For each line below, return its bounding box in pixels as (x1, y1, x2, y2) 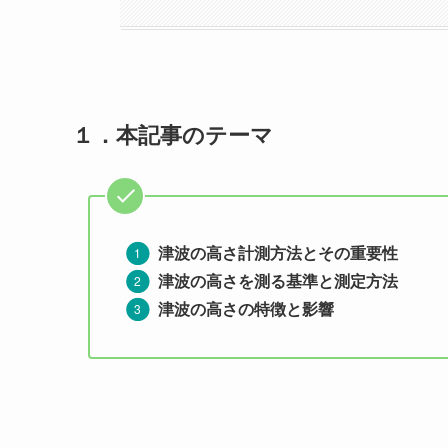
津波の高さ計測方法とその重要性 (158, 241, 398, 265)
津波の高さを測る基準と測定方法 (158, 269, 398, 293)
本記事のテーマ (116, 118, 273, 151)
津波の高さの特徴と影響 (158, 297, 334, 321)
